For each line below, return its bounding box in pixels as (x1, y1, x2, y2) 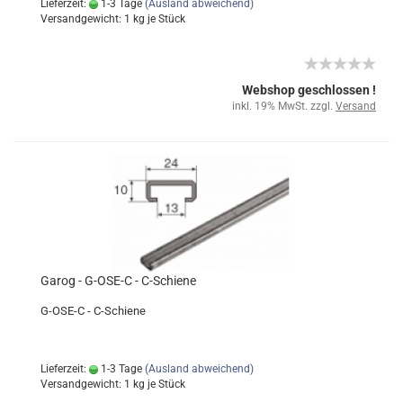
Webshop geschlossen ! (242, 83, 376, 97)
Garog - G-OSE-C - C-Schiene (40, 273, 196, 288)
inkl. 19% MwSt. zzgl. (232, 100, 336, 112)
